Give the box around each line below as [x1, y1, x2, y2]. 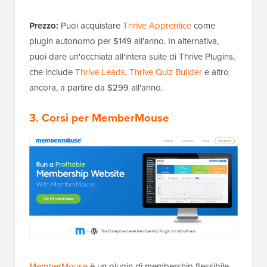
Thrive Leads [75, 66, 125, 79]
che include [29, 66, 75, 79]
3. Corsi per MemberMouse [29, 109, 169, 127]
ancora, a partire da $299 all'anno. [29, 81, 163, 95]
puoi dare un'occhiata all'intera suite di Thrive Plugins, [29, 50, 235, 64]
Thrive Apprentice [123, 19, 191, 33]
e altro [202, 66, 229, 79]
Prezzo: [29, 19, 58, 33]
